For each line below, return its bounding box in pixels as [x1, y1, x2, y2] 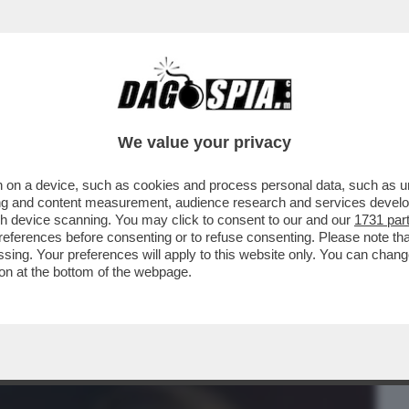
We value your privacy [118, 133, 291, 152]
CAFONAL [107, 105, 172, 127]
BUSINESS [13, 105, 83, 127]
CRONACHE [196, 105, 272, 127]
